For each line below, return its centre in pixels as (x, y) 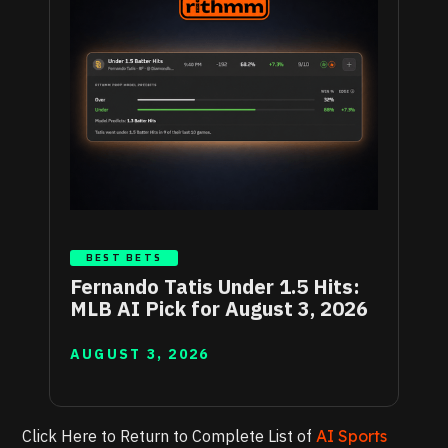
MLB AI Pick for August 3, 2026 (219, 308)
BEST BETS (124, 257)
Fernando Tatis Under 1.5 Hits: (215, 286)
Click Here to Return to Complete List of (167, 435)
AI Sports (350, 435)
